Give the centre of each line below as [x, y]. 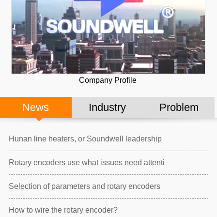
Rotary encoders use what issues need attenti [86, 163]
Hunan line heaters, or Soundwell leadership [85, 139]
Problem [179, 108]
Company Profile [108, 80]
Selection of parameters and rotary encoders [84, 186]
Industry [108, 108]
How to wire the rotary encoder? [63, 210]
